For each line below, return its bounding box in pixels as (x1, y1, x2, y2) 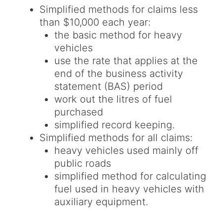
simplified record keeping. (54, 119, 175, 131)
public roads (54, 157, 111, 170)
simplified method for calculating (54, 170, 206, 183)
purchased (54, 106, 103, 118)
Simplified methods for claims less (39, 3, 198, 16)
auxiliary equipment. (54, 196, 148, 208)
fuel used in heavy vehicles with (54, 183, 204, 195)
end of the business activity (54, 68, 183, 80)
